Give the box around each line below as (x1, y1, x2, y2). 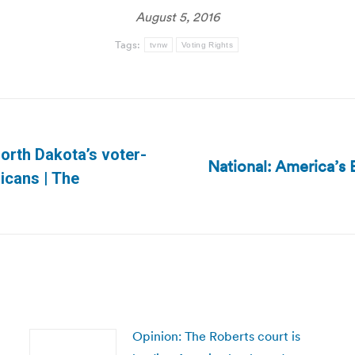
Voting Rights (181, 40, 234, 49)
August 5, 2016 (136, 9, 219, 25)
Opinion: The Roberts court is (132, 328, 300, 344)
